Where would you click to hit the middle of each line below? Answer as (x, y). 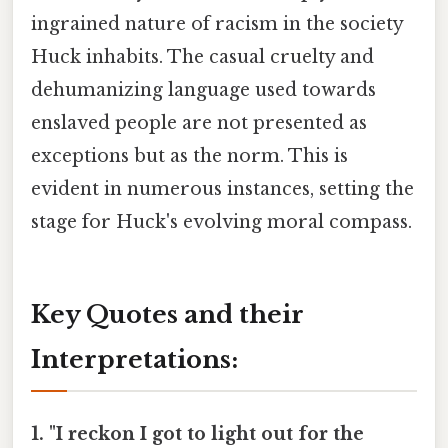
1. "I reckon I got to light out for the (197, 433)
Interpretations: (134, 359)
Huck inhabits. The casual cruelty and (202, 56)
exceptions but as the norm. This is (189, 155)
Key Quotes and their (167, 314)
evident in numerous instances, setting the (222, 188)
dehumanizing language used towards (203, 89)
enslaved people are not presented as (199, 122)
